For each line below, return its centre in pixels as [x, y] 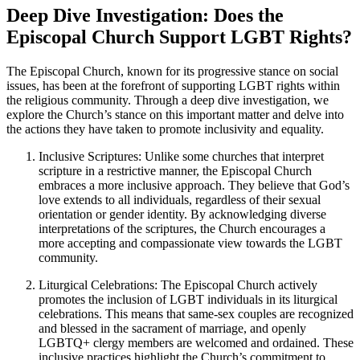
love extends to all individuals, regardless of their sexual [180, 199]
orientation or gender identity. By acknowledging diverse [182, 214]
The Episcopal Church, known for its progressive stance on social [172, 71]
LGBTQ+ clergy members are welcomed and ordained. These [196, 342]
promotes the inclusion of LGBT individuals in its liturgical [188, 299]
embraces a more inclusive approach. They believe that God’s [194, 185]
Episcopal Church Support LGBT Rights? [179, 37]
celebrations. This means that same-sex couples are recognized [196, 313]
